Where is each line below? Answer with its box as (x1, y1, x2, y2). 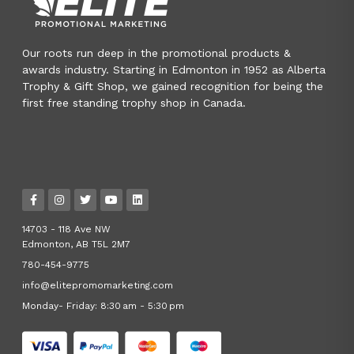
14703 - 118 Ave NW (22, 224, 111, 235)
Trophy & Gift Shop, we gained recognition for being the (22, 80, 323, 92)
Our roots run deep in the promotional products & (22, 47, 291, 59)
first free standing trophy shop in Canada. (22, 96, 246, 109)
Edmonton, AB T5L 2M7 (22, 239, 130, 250)
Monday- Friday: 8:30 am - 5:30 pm (22, 300, 184, 312)
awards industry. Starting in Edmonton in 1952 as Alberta (22, 63, 326, 76)
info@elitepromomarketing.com (22, 280, 173, 292)
